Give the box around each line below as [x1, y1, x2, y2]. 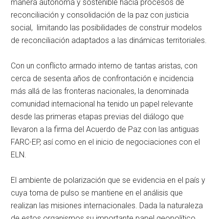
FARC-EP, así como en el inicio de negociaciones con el [11, 137, 200, 147]
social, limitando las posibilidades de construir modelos [11, 23, 202, 33]
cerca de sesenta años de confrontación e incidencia [11, 74, 194, 84]
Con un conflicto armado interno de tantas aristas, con [11, 61, 198, 71]
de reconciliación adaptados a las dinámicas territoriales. [11, 36, 207, 45]
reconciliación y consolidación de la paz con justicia [11, 10, 189, 20]
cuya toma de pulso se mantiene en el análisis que [11, 188, 183, 198]
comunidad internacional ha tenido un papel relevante [11, 99, 194, 109]
